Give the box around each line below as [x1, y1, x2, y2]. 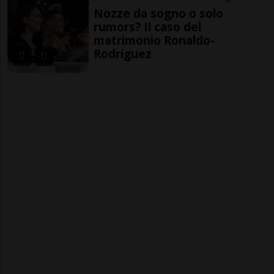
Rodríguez [94, 45, 152, 62]
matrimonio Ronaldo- [94, 32, 215, 49]
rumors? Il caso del [94, 18, 202, 35]
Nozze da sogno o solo [94, 5, 224, 22]
